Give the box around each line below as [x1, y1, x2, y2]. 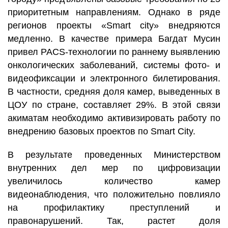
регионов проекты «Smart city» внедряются [8, 20, 220, 31]
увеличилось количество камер [8, 176, 220, 186]
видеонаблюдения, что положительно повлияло [8, 189, 220, 199]
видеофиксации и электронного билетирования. [8, 73, 220, 83]
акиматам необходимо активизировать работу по [8, 113, 220, 123]
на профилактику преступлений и [8, 203, 220, 213]
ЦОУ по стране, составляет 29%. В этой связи [8, 100, 220, 110]
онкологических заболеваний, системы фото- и [8, 60, 220, 70]
